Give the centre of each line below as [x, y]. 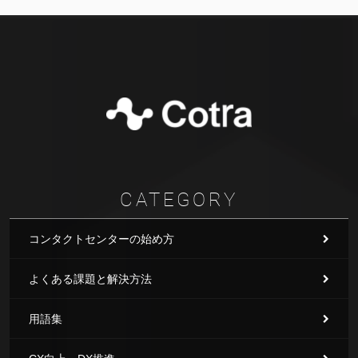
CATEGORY [179, 200]
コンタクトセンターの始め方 [101, 239]
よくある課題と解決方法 [90, 279]
